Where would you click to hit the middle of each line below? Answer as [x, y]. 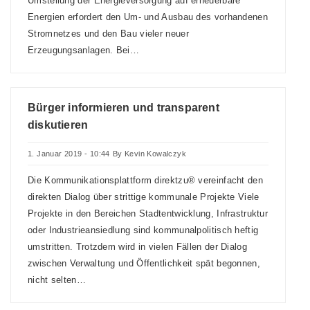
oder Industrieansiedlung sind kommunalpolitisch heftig [143, 230]
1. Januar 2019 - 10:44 [69, 154]
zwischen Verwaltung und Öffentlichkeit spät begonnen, [144, 263]
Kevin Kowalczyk [156, 154]
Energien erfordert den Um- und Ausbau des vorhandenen [148, 17]
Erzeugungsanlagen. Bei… [83, 50]
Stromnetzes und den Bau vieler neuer [108, 34]
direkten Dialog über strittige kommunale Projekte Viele [144, 197]
